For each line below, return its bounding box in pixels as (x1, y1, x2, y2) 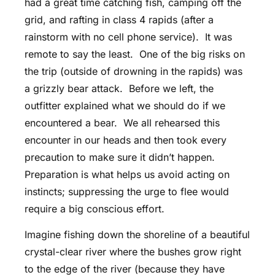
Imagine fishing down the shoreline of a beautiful (25, 228, 250, 241)
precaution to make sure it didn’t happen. (25, 150, 218, 163)
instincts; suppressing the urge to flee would (25, 185, 229, 198)
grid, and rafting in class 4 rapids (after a (25, 13, 214, 26)
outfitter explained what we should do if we (25, 99, 225, 112)
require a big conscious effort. (25, 202, 168, 215)
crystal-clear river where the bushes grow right (25, 246, 241, 258)
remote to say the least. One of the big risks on (25, 47, 245, 60)
